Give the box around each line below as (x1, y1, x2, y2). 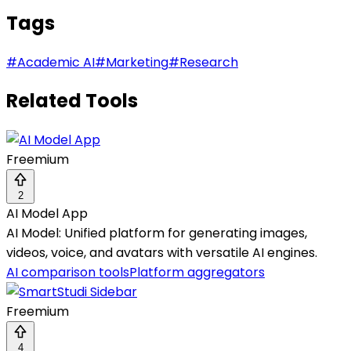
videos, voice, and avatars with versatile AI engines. (6, 244, 317, 262)
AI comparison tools (6, 263, 129, 282)
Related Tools (6, 88, 138, 114)
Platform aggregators (129, 263, 265, 282)
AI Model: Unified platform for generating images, (6, 224, 307, 243)
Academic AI (17, 52, 95, 71)
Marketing (106, 52, 168, 71)
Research (179, 52, 238, 71)
